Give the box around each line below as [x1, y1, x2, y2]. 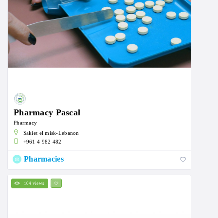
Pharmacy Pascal [14, 107, 81, 117]
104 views [23, 181, 45, 186]
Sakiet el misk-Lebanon [23, 129, 79, 136]
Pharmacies [24, 154, 64, 163]
